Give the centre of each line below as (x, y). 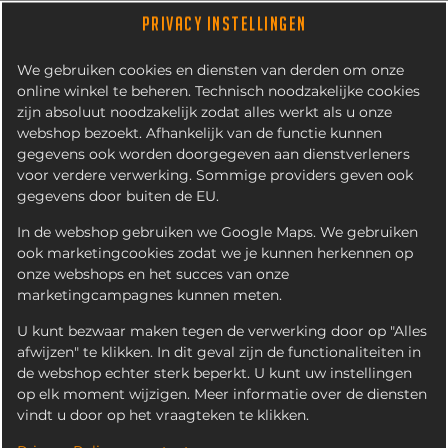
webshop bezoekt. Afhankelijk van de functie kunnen (199, 133)
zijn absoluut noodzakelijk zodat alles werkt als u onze (204, 112)
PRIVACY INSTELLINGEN (224, 23)
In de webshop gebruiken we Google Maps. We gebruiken (217, 232)
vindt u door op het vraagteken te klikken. (163, 415)
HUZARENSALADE (224, 207)
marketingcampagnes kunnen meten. (149, 295)
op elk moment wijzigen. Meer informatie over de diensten (222, 394)
